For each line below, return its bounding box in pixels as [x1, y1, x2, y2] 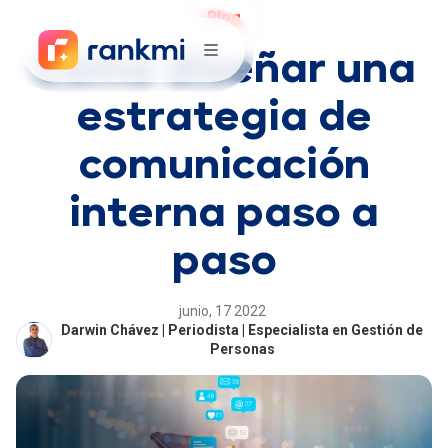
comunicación [78, 146, 370, 186]
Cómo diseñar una [32, 50, 416, 90]
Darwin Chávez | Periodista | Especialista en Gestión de [61, 322, 423, 338]
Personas [209, 341, 275, 357]
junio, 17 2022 [179, 303, 266, 319]
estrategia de [76, 98, 372, 138]
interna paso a [69, 194, 379, 234]
